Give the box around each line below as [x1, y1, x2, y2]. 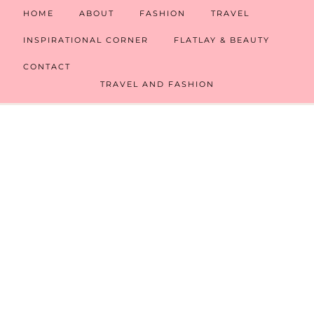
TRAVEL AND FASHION [100, 79, 214, 89]
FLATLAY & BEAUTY [174, 35, 270, 45]
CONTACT [23, 62, 71, 71]
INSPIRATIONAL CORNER [23, 35, 149, 45]
